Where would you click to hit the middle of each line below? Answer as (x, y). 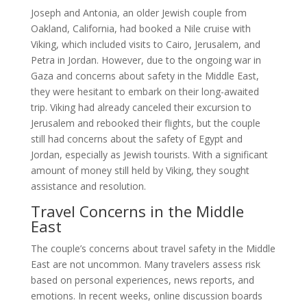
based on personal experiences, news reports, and (142, 280)
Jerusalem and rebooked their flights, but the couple (145, 123)
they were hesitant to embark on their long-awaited (145, 92)
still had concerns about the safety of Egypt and (136, 139)
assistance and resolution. (88, 186)
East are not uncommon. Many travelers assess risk (145, 265)
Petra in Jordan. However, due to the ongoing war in (146, 60)
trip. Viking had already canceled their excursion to (141, 108)
